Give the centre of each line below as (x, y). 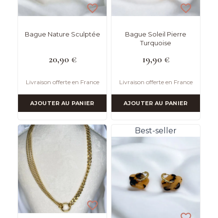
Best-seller (156, 131)
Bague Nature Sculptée (62, 34)
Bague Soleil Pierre (156, 34)
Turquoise (156, 43)
